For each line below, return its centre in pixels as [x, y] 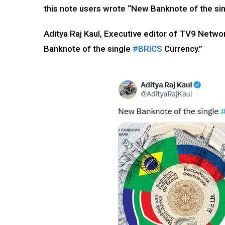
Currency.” [182, 49]
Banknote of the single [88, 49]
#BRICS [147, 49]
